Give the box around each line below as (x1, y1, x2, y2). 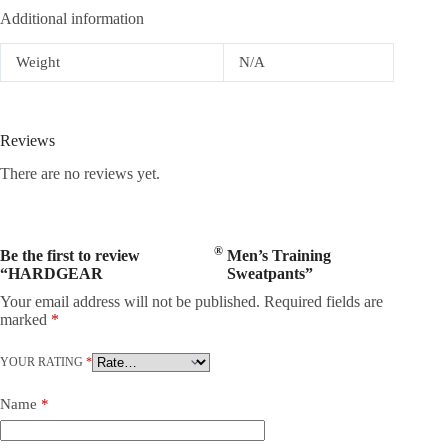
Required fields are (264, 292, 383, 310)
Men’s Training (226, 246, 331, 264)
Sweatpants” (226, 264, 313, 282)
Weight (16, 53, 60, 70)
